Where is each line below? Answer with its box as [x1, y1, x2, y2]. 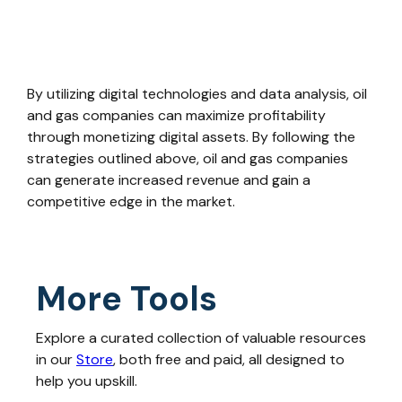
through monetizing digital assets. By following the [27, 127, 355, 146]
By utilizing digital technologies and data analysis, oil [27, 84, 367, 103]
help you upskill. [36, 371, 137, 390]
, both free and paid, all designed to [113, 350, 345, 369]
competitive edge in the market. [27, 192, 235, 211]
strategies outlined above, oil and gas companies [27, 149, 348, 168]
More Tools [36, 276, 217, 321]
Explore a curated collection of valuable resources [36, 328, 366, 347]
